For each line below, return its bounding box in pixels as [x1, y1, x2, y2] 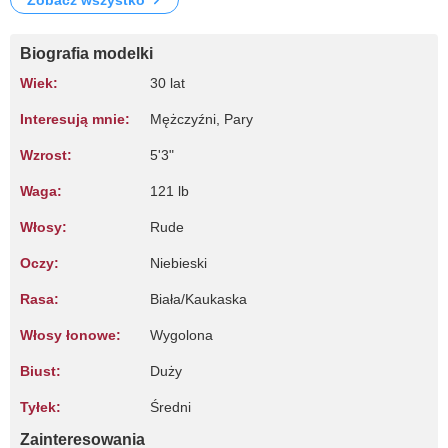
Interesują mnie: [20, 111, 130, 127]
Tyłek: [20, 399, 61, 415]
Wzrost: [20, 147, 72, 163]
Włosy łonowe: [20, 327, 121, 343]
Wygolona [150, 327, 213, 343]
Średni [150, 399, 191, 415]
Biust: [20, 363, 61, 379]
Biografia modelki [20, 45, 153, 62]
